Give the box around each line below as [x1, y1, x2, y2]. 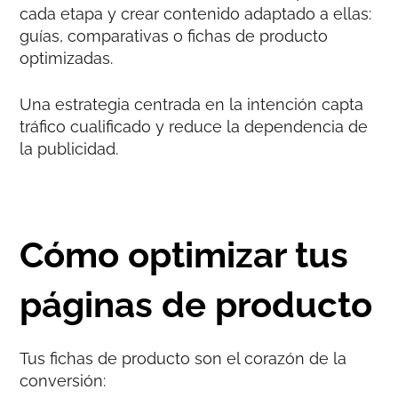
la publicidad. [20, 139, 119, 159]
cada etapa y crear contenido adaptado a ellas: [20, 4, 372, 24]
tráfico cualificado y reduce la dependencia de [20, 117, 369, 137]
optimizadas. [20, 49, 114, 68]
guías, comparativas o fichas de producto [20, 27, 329, 46]
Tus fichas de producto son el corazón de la [20, 349, 347, 369]
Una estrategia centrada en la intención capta [20, 95, 364, 115]
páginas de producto [20, 283, 373, 326]
